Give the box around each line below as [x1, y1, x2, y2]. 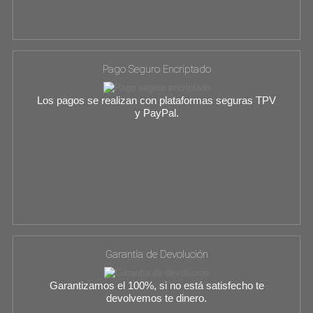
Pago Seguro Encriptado [102, 63, 211, 75]
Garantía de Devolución [105, 248, 208, 261]
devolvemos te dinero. [106, 291, 207, 304]
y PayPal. [134, 106, 179, 119]
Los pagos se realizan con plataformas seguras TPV [37, 94, 276, 106]
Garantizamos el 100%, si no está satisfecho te [49, 279, 264, 291]
